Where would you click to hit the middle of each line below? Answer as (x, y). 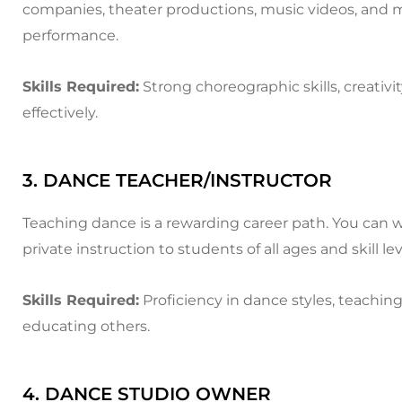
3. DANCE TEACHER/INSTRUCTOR (177, 180)
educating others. (86, 326)
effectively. (60, 113)
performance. (70, 35)
